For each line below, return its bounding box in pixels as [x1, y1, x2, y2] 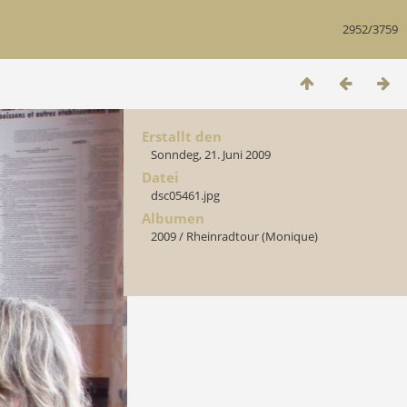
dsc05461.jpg [151, 187, 220, 203]
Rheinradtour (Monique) [186, 228, 318, 244]
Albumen [142, 209, 204, 227]
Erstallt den [142, 127, 222, 145]
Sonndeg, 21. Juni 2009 [151, 146, 271, 163]
